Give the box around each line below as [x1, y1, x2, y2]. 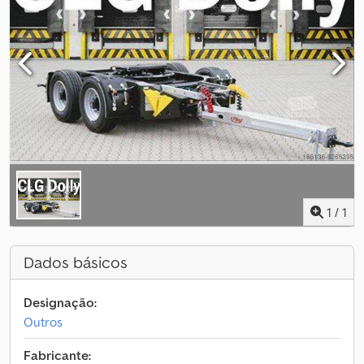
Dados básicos [24, 252, 128, 273]
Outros [24, 314, 63, 330]
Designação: [24, 294, 97, 310]
